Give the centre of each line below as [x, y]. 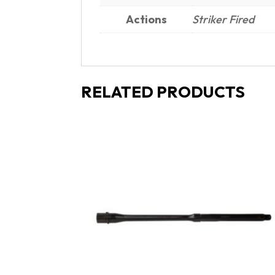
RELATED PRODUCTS [163, 92]
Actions [146, 19]
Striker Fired [223, 19]
